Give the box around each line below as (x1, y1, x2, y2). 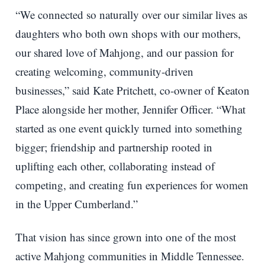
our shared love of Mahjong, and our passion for (15, 44, 234, 60)
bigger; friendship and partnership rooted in (15, 139, 212, 154)
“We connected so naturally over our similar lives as (15, 7, 247, 22)
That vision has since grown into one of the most (15, 229, 236, 244)
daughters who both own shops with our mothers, (15, 25, 241, 41)
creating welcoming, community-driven (15, 63, 193, 79)
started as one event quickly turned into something (15, 120, 243, 135)
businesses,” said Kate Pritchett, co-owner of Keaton (15, 82, 250, 98)
